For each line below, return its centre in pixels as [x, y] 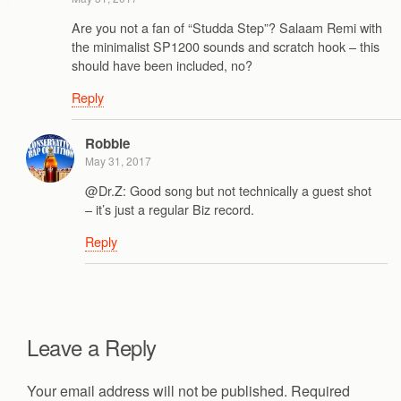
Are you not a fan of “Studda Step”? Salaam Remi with [227, 28]
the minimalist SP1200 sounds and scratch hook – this [226, 47]
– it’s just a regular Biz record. [170, 209]
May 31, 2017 [118, 160]
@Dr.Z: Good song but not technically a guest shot [228, 191]
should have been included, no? [162, 65]
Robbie [107, 143]
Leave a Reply [92, 347]
